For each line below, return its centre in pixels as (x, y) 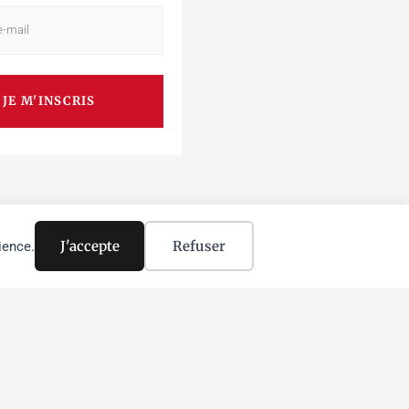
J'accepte (89, 246)
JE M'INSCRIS (49, 101)
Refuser (199, 246)
